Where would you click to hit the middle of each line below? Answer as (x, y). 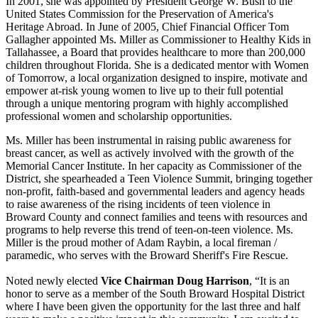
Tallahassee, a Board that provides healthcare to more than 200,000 (155, 53)
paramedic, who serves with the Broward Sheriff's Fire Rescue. (147, 256)
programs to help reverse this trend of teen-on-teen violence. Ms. (149, 230)
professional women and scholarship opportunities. (119, 116)
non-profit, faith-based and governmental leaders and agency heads (155, 192)
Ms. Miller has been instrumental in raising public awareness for (148, 141)
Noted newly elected (53, 281)
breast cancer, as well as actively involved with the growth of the (150, 153)
